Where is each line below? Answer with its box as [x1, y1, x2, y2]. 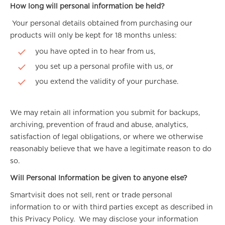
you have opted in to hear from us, [35, 48, 155, 55]
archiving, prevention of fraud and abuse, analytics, [10, 122, 188, 129]
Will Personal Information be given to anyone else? [10, 175, 187, 182]
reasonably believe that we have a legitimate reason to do [10, 146, 211, 153]
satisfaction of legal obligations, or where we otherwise [10, 134, 203, 141]
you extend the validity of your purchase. [35, 78, 178, 85]
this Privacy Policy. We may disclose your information [10, 216, 198, 223]
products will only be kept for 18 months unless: [10, 32, 177, 39]
